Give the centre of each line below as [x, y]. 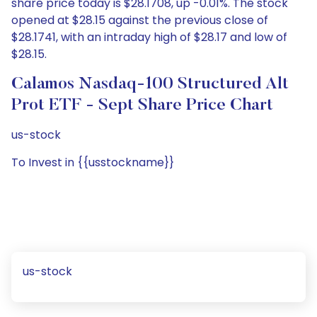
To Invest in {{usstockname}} [93, 162]
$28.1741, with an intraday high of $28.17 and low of [149, 37]
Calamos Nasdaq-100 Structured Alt [150, 84]
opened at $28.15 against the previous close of [140, 20]
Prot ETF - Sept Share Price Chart [142, 105]
